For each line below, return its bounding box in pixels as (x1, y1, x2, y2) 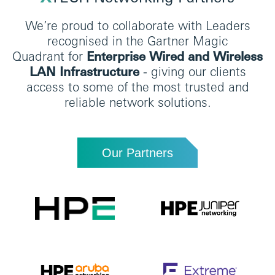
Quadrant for (12, 48, 87, 64)
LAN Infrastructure (29, 63, 139, 79)
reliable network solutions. (64, 94, 211, 110)
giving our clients (150, 63, 246, 79)
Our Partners (102, 145, 173, 160)
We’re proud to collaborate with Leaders (25, 17, 250, 33)
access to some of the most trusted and (26, 79, 249, 95)
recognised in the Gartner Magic (47, 33, 228, 48)
